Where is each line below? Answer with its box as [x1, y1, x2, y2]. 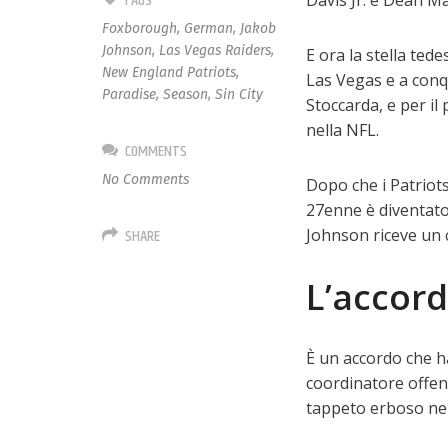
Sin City [215, 86, 264, 103]
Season [163, 86, 209, 103]
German [184, 20, 234, 37]
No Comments [102, 171, 190, 188]
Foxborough [102, 20, 178, 37]
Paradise [102, 86, 157, 103]
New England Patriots [102, 64, 237, 81]
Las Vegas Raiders [159, 42, 272, 59]
